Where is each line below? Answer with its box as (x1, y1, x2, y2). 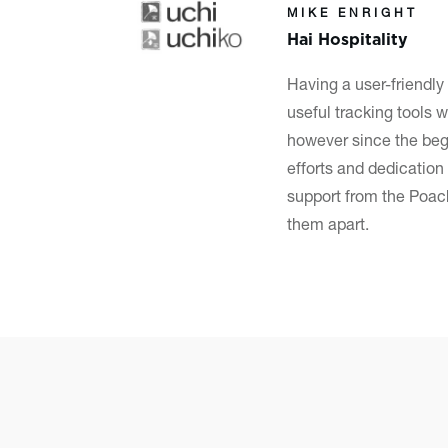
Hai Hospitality (287, 25, 409, 48)
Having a (287, 78, 356, 95)
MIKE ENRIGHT (287, 7, 419, 20)
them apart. (287, 218, 370, 235)
